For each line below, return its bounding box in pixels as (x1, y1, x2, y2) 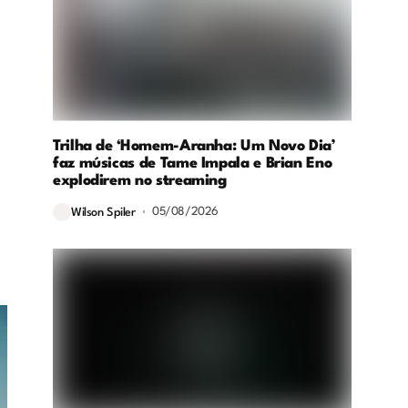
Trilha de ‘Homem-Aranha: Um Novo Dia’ (53, 138, 335, 154)
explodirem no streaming (53, 172, 227, 189)
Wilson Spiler (71, 207, 136, 219)
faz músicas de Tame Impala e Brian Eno (53, 155, 332, 171)
